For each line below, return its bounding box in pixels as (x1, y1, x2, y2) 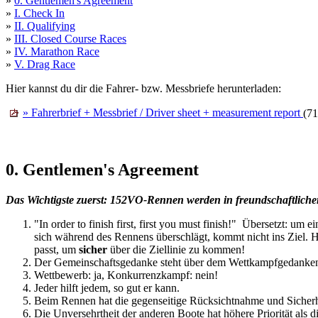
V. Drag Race (14, 57, 75, 70)
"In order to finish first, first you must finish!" (34, 217, 239, 230)
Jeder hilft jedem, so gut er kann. (34, 281, 180, 294)
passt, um (34, 243, 79, 256)
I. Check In (14, 6, 65, 19)
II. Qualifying (14, 19, 75, 32)
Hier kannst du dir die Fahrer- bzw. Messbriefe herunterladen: (6, 82, 281, 94)
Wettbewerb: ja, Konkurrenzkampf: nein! (34, 268, 218, 281)
